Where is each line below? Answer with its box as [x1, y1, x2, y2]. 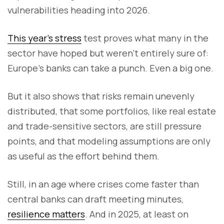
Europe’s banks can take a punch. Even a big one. [7, 62, 213, 74]
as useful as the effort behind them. [7, 150, 159, 162]
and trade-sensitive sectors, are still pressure [7, 120, 201, 132]
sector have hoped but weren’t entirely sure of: [7, 47, 208, 59]
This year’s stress [7, 32, 81, 44]
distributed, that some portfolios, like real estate [7, 105, 216, 117]
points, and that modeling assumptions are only [7, 135, 210, 147]
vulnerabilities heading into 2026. [7, 4, 150, 16]
